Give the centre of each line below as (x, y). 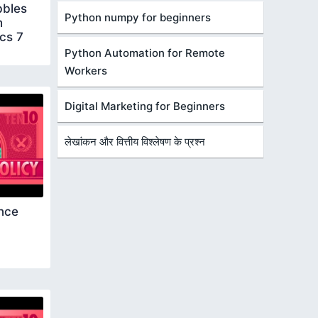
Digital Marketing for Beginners (145, 106)
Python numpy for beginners (138, 17)
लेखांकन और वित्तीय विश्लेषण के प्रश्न (135, 142)
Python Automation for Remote (145, 53)
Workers (86, 71)
